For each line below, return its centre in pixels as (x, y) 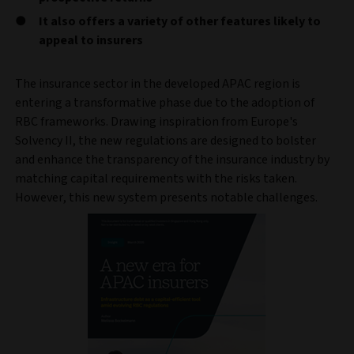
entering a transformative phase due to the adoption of (165, 103)
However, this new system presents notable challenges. (166, 198)
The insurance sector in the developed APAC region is (158, 84)
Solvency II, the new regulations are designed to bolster (166, 141)
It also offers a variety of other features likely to (180, 21)
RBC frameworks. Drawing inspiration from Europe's (156, 122)
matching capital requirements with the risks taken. (156, 179)
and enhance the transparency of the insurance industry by (172, 160)
